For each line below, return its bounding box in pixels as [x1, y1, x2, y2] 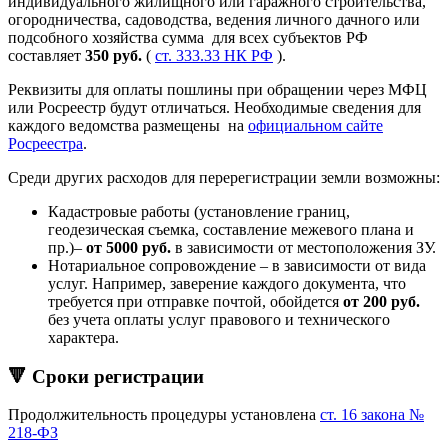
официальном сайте [248, 116, 383, 134]
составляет [8, 46, 85, 64]
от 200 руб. [343, 292, 420, 310]
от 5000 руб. [86, 238, 171, 256]
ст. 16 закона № [320, 406, 424, 424]
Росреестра [8, 134, 83, 152]
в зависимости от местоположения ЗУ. [171, 238, 436, 256]
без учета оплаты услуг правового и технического [48, 310, 390, 328]
